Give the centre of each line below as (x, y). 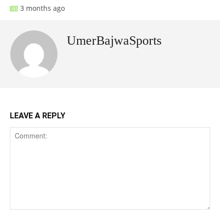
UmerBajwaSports (114, 41)
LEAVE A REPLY (38, 116)
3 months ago (42, 8)
